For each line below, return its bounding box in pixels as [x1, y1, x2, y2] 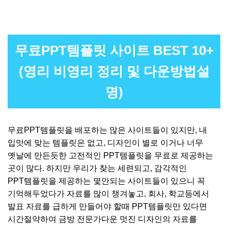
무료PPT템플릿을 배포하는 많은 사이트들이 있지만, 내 [8, 126, 207, 134]
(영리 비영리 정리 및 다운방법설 [18, 64, 210, 79]
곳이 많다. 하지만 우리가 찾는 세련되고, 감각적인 [8, 164, 187, 173]
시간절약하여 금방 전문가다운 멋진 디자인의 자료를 [8, 215, 197, 223]
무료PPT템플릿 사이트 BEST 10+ [14, 43, 214, 58]
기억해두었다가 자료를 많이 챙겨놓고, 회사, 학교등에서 [8, 189, 209, 198]
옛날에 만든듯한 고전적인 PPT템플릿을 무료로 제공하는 [8, 151, 213, 160]
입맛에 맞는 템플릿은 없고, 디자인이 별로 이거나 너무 [8, 138, 203, 147]
